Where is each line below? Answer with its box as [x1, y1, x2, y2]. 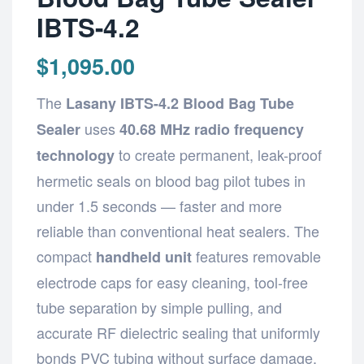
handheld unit [96, 245, 192, 267]
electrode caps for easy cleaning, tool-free [37, 271, 308, 292]
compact [37, 245, 96, 266]
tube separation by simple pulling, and [37, 296, 282, 318]
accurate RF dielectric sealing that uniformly [37, 321, 320, 343]
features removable [192, 245, 321, 266]
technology [37, 144, 115, 166]
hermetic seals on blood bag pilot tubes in [37, 169, 305, 191]
